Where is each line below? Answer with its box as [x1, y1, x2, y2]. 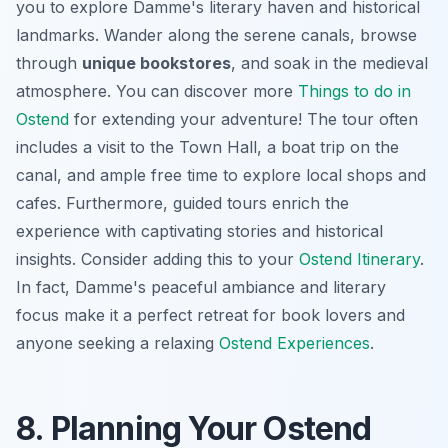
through [16, 52, 82, 73]
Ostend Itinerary [299, 248, 420, 269]
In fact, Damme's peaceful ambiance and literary [16, 276, 386, 297]
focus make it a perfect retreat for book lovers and [16, 304, 405, 325]
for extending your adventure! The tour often [69, 108, 418, 129]
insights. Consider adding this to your [16, 248, 299, 269]
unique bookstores [82, 52, 231, 73]
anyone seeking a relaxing [16, 332, 219, 353]
